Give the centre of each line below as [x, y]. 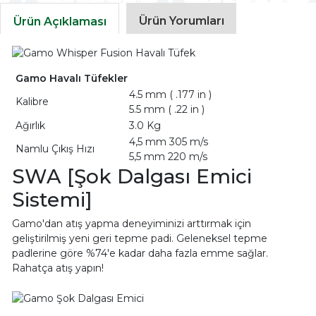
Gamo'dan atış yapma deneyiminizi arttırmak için [131, 224]
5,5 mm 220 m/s [168, 157]
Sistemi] [52, 200]
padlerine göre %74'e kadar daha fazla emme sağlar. [140, 254]
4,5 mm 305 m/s [168, 142]
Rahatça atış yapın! [57, 268]
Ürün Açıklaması [60, 21]
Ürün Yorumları [181, 20]
